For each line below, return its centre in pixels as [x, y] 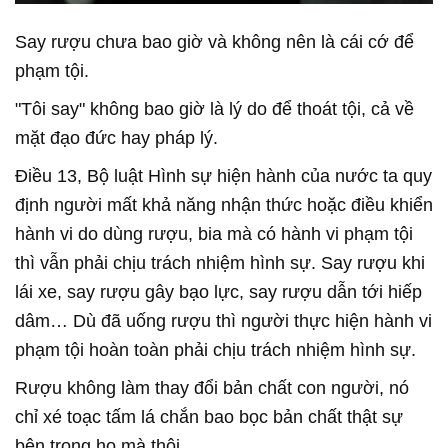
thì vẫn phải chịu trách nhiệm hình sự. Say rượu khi [220, 262]
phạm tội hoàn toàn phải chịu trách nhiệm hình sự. [215, 349]
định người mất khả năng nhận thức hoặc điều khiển [224, 204]
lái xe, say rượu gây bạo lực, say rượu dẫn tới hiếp [218, 291]
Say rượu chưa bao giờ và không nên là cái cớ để [214, 41]
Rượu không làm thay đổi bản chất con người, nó [212, 387]
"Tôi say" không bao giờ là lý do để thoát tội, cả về [214, 108]
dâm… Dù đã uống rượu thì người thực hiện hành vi [223, 320]
